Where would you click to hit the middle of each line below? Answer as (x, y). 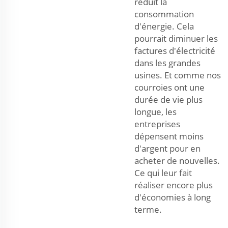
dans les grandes (167, 63)
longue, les (155, 111)
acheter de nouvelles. (177, 160)
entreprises (157, 124)
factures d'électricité (175, 50)
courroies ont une (169, 87)
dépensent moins (169, 136)
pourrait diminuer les (176, 38)
